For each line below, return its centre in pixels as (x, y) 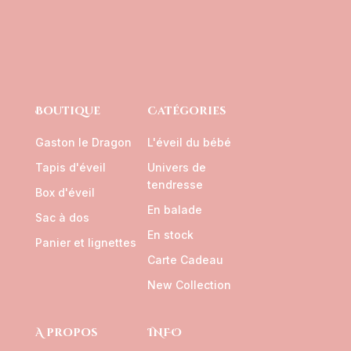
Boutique (67, 110)
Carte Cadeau (186, 259)
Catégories (187, 110)
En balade (175, 209)
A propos (66, 332)
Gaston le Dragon (83, 142)
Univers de (177, 167)
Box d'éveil (65, 192)
